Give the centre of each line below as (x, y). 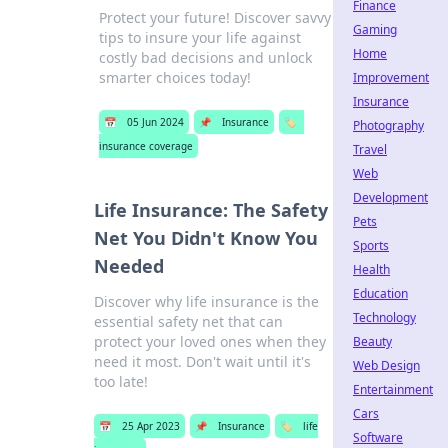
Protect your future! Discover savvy (215, 17)
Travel (370, 149)
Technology (384, 317)
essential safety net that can (189, 321)
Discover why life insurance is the (207, 301)
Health (371, 269)
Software (378, 437)
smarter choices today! (175, 77)
